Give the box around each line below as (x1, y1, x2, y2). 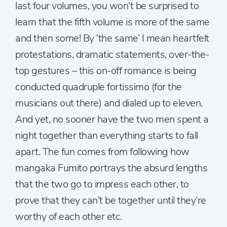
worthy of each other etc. (15, 210, 122, 223)
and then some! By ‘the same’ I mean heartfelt (15, 31, 209, 45)
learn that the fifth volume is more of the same (15, 15, 210, 29)
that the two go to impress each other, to (15, 177, 189, 191)
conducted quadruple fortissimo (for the (15, 80, 182, 94)
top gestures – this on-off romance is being (15, 64, 197, 78)
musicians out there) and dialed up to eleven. (15, 96, 203, 110)
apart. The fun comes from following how (15, 145, 190, 159)
